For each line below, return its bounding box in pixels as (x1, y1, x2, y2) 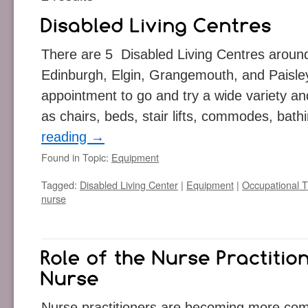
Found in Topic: (41, 149, 111, 164)
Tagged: (41, 177, 80, 192)
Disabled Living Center (80, 177, 178, 192)
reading (41, 129, 91, 144)
